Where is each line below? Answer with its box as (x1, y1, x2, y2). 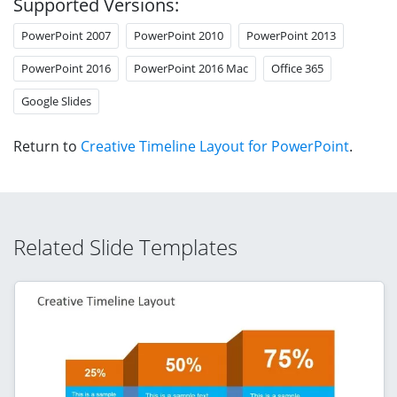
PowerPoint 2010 (134, 27, 223, 43)
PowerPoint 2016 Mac (134, 59, 248, 76)
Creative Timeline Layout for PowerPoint (81, 136, 349, 156)
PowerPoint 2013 (246, 27, 336, 43)
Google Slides (21, 92, 91, 109)
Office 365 (271, 59, 323, 76)
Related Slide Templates (13, 231, 237, 261)
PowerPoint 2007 (21, 27, 111, 43)
